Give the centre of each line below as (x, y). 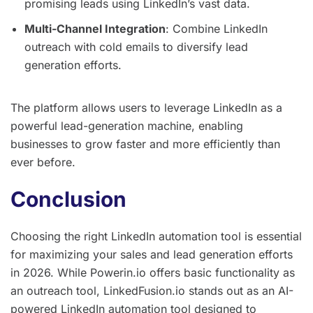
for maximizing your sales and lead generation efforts (152, 254)
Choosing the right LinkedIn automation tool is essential (156, 236)
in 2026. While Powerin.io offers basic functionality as (153, 272)
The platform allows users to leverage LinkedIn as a (146, 107)
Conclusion (68, 199)
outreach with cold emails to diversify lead (136, 46)
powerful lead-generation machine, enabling (127, 125)
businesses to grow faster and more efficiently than (145, 144)
